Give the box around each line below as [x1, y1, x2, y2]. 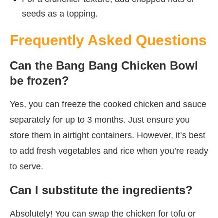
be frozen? [10, 73, 69, 87]
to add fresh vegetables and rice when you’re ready [10, 145, 208, 156]
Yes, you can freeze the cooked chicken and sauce [10, 99, 206, 109]
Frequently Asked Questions [10, 32, 207, 48]
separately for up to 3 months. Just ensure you [10, 114, 190, 125]
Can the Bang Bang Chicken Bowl [10, 58, 198, 72]
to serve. [10, 161, 43, 171]
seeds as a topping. [22, 8, 98, 18]
